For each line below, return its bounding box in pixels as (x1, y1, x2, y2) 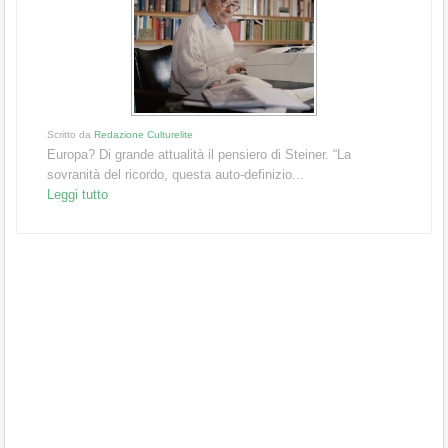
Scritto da (47, 128, 94, 140)
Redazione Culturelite (94, 128, 193, 140)
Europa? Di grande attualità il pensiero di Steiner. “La (47, 146, 351, 162)
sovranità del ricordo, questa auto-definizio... (47, 166, 304, 182)
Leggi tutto (47, 186, 108, 202)
